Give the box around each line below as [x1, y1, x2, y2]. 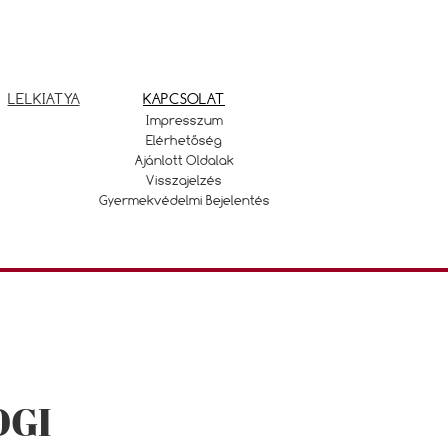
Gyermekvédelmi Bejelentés [98, 192, 270, 208]
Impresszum [145, 112, 223, 128]
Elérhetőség [146, 132, 222, 148]
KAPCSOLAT [143, 89, 225, 108]
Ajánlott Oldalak [134, 152, 234, 168]
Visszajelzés [146, 172, 222, 188]
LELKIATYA [7, 89, 80, 108]
